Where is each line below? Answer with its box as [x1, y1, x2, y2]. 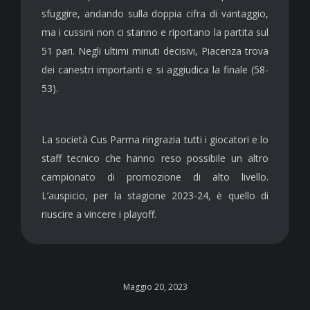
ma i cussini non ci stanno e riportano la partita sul [42, 26, 268, 39]
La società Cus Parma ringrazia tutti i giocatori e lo [42, 133, 268, 147]
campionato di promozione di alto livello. [42, 170, 268, 184]
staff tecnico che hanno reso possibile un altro [42, 152, 268, 165]
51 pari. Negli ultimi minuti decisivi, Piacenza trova [42, 44, 268, 58]
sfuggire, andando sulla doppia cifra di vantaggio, [42, 7, 268, 21]
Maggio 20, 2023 [122, 281, 188, 293]
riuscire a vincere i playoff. [42, 208, 156, 221]
